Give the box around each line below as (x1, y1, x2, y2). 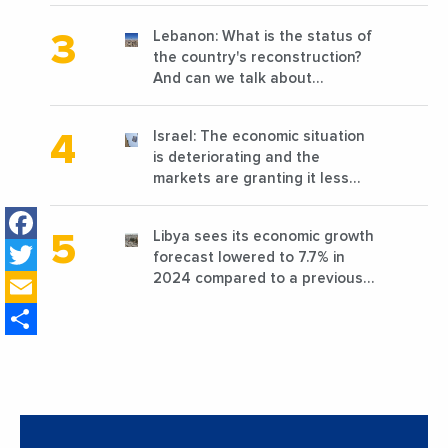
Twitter (37, 238, 130, 271)
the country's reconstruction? (153, 49, 362, 65)
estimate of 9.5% (153, 291, 271, 307)
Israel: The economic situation (153, 128, 365, 144)
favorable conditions (153, 191, 299, 207)
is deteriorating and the (153, 149, 320, 165)
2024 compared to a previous (153, 270, 363, 286)
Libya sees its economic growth (153, 228, 374, 244)
